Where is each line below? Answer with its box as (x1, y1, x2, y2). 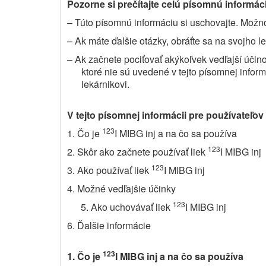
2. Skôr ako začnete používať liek (67, 144, 208, 159)
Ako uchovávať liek (91, 199, 173, 214)
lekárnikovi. (81, 77, 130, 91)
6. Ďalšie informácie (67, 218, 151, 232)
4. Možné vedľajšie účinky (67, 181, 176, 195)
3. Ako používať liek (67, 163, 151, 177)
